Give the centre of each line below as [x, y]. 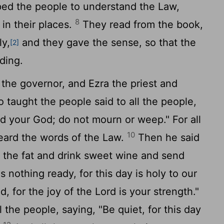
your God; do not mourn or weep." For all [104, 119]
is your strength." [158, 191]
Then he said [167, 137]
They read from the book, [141, 24]
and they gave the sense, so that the [108, 42]
